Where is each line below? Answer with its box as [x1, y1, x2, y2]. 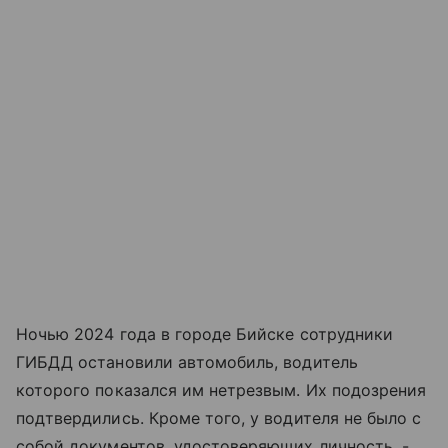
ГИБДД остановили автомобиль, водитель [16, 352, 358, 373]
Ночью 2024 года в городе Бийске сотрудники [16, 324, 394, 345]
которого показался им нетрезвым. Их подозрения [16, 380, 427, 401]
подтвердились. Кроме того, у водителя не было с [16, 408, 422, 429]
